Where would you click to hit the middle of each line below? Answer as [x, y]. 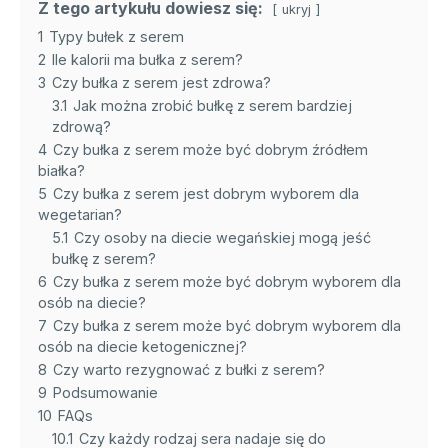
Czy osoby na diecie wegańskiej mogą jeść [222, 237]
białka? [61, 170]
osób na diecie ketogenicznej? [142, 346]
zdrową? [81, 126]
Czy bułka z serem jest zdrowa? [161, 82]
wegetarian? [80, 214]
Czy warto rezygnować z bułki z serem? [189, 369]
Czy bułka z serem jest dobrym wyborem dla [206, 193]
